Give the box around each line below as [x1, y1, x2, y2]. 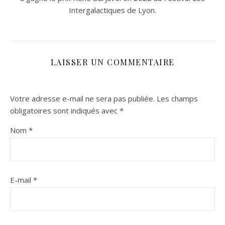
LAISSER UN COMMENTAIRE [50, 57, 175, 68]
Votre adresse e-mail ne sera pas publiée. [10, 93, 155, 104]
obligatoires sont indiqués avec [10, 105, 120, 116]
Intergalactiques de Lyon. [69, 5, 156, 16]
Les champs [157, 93, 198, 104]
